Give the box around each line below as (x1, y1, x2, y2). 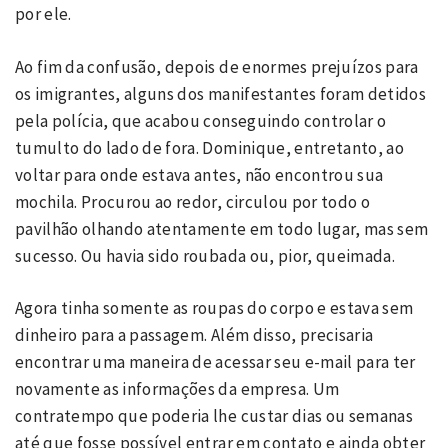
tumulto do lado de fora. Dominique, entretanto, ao (15, 136, 404, 159)
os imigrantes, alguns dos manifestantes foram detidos (15, 82, 427, 105)
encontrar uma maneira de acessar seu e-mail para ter (15, 351, 416, 373)
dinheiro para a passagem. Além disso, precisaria (15, 324, 374, 346)
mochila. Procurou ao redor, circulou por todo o (15, 190, 370, 213)
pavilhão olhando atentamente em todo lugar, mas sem (15, 217, 429, 240)
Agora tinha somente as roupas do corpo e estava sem (15, 297, 414, 319)
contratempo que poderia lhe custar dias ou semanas (15, 405, 413, 427)
